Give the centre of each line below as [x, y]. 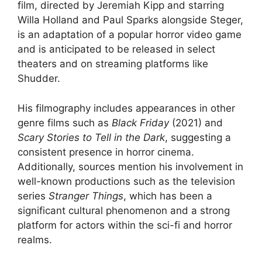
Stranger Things [86, 196]
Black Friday [140, 123]
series [33, 196]
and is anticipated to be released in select [116, 49]
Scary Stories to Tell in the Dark [91, 137]
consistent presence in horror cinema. [106, 152]
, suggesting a [198, 137]
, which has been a [168, 196]
